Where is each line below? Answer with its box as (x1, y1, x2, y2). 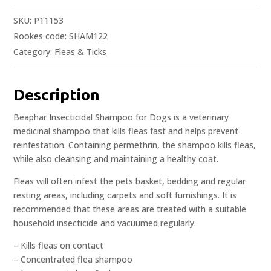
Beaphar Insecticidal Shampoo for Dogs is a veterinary (13, 111, 229, 123)
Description (13, 86, 100, 104)
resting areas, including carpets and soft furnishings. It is (13, 189, 237, 201)
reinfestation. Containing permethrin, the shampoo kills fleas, (13, 139, 256, 151)
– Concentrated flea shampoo (13, 253, 133, 266)
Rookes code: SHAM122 (13, 30, 108, 42)
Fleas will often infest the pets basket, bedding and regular (13, 175, 246, 188)
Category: (13, 46, 55, 58)
